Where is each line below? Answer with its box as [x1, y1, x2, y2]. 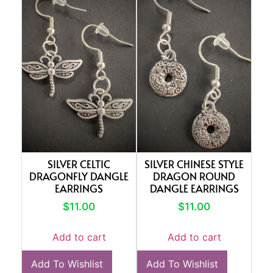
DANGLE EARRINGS [149, 180, 239, 196]
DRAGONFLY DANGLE [29, 168, 129, 183]
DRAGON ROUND [153, 168, 235, 183]
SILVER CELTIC [48, 156, 110, 171]
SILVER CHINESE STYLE [144, 156, 244, 171]
